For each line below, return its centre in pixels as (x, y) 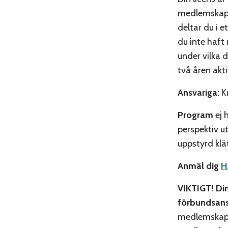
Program (195, 115)
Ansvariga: (198, 92)
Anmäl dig (199, 166)
